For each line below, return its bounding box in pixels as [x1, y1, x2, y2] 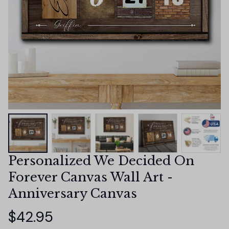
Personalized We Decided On [8, 153, 194, 168]
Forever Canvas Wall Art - [8, 169, 173, 185]
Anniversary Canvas [8, 186, 137, 201]
